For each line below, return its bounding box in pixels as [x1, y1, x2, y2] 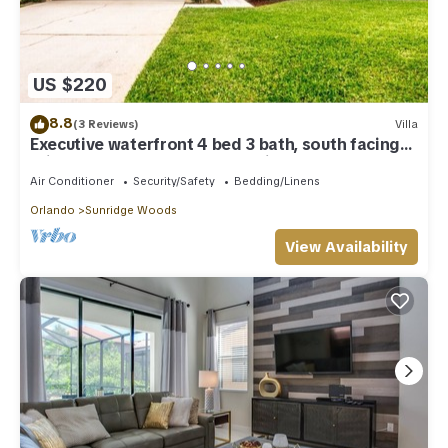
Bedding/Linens [234, 173, 319, 188]
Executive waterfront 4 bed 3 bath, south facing [30, 133, 400, 155]
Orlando [30, 202, 75, 217]
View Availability [285, 236, 408, 257]
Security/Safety [133, 173, 215, 188]
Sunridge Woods [85, 202, 176, 217]
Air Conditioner [30, 173, 114, 188]
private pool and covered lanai [30, 151, 270, 173]
